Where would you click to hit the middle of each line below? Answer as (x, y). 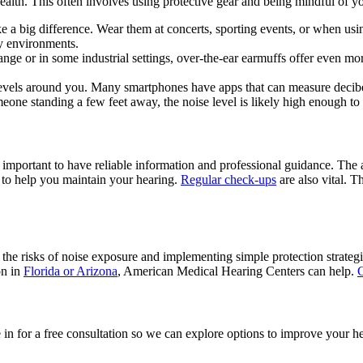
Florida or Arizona (70, 271)
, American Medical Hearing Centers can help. (237, 271)
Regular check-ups (228, 179)
